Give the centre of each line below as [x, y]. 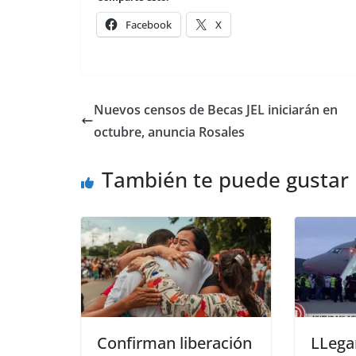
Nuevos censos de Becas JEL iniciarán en [216, 110]
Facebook [149, 25]
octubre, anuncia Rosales [169, 132]
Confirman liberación [174, 342]
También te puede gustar [225, 180]
